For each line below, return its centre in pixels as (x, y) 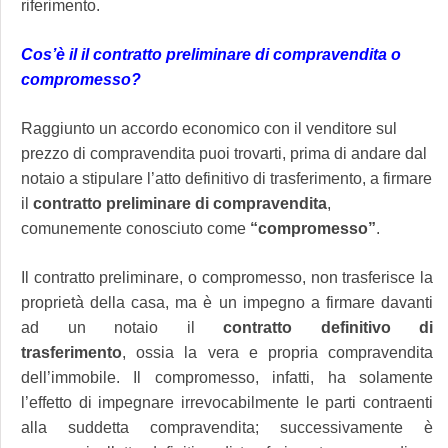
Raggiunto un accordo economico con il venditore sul (209, 129)
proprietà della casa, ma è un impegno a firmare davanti (227, 303)
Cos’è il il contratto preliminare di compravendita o (211, 55)
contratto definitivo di (328, 328)
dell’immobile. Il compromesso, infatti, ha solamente (227, 378)
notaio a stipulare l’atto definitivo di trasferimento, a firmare (226, 179)
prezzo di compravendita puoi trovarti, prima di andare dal (224, 154)
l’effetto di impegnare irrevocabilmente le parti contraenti (227, 403)
